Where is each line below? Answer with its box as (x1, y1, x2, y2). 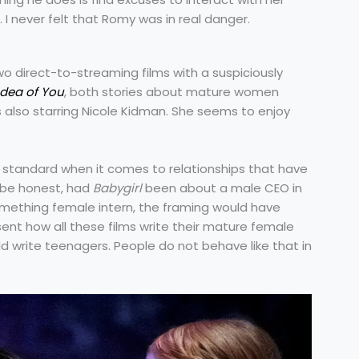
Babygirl (93, 179, 142, 196)
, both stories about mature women (64, 83, 279, 100)
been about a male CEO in (142, 179, 302, 196)
